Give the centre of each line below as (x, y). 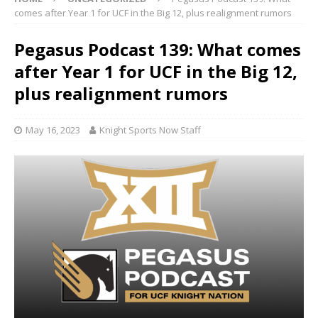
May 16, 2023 (53, 130)
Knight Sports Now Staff (150, 130)
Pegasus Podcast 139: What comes (158, 49)
